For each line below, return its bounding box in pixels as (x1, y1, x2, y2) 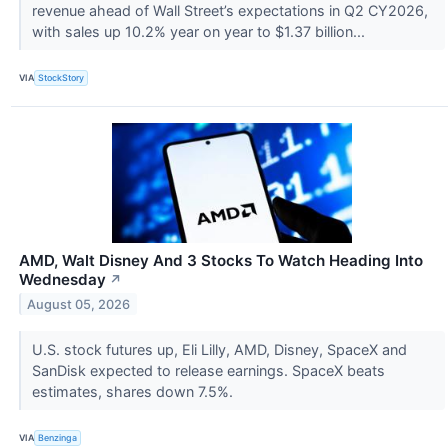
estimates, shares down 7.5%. (31, 382, 237, 400)
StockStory (38, 72, 85, 84)
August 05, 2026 (27, 296, 131, 312)
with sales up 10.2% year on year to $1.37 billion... (31, 22, 369, 40)
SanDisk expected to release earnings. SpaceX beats (31, 361, 385, 379)
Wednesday (19, 269, 106, 289)
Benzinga (38, 432, 78, 444)
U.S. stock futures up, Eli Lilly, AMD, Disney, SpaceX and (31, 340, 407, 358)
